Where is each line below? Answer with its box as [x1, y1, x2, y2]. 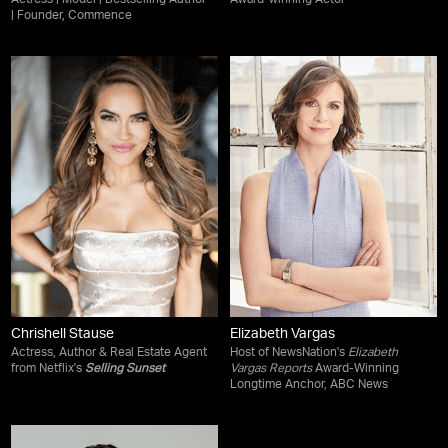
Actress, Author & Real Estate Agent [11, 346, 208, 359]
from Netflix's [11, 362, 86, 375]
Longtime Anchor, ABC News [230, 378, 388, 391]
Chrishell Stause [11, 327, 115, 342]
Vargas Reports [230, 362, 312, 375]
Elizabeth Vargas [230, 327, 335, 342]
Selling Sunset [85, 362, 166, 375]
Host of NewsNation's [230, 346, 348, 359]
